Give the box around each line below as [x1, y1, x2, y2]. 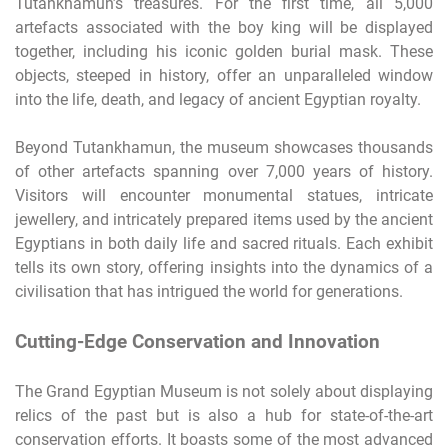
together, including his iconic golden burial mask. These [15, 41, 433, 61]
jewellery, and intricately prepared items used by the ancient [15, 209, 433, 229]
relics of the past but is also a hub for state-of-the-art [15, 405, 433, 425]
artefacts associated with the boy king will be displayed [15, 17, 433, 37]
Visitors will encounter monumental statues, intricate [15, 185, 433, 205]
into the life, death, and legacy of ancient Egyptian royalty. [15, 89, 421, 109]
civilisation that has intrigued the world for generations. [15, 281, 403, 301]
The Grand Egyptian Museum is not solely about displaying [15, 381, 433, 401]
